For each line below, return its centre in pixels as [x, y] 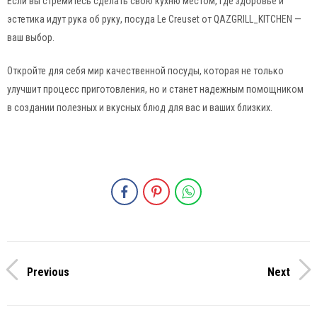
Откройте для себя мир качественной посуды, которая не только [145, 70]
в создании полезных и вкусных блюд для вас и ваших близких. [140, 107]
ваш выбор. [31, 37]
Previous [48, 272]
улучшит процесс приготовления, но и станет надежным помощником [155, 89]
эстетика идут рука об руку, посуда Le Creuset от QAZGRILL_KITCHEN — [154, 19]
